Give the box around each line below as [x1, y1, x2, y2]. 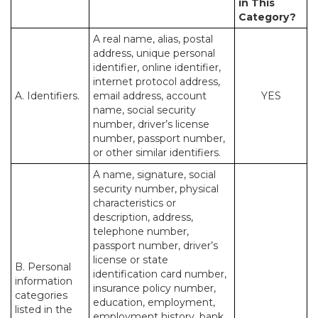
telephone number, [93, 225, 189, 238]
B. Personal [15, 261, 71, 273]
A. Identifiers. [15, 89, 79, 102]
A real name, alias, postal [93, 33, 213, 45]
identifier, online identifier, [93, 61, 221, 74]
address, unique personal [93, 47, 215, 60]
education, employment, [93, 296, 215, 309]
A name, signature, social [93, 168, 216, 181]
